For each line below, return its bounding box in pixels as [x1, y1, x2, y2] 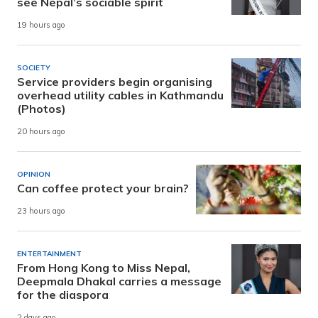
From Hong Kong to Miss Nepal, [17, 260, 190, 275]
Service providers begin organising [17, 74, 212, 89]
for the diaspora [17, 287, 109, 302]
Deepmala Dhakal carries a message [17, 273, 221, 288]
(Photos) [17, 101, 66, 116]
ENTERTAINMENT [17, 248, 82, 258]
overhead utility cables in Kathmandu [17, 87, 224, 102]
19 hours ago [17, 20, 65, 31]
